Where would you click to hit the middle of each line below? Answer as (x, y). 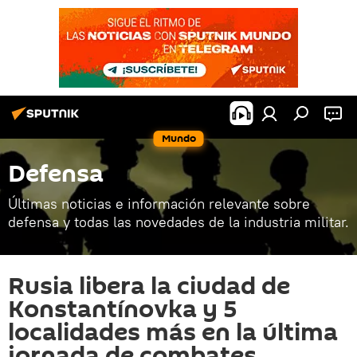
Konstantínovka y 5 (122, 310)
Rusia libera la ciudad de (149, 286)
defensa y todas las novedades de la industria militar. (178, 222)
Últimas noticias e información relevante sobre (159, 204)
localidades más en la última (173, 333)
